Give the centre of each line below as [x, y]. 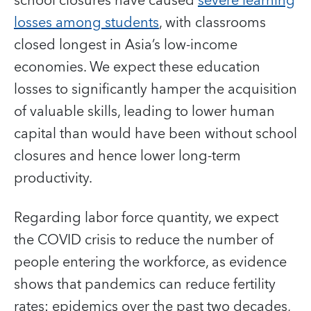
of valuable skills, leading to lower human [144, 111]
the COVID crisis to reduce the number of [144, 240]
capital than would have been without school [155, 134]
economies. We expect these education [137, 67]
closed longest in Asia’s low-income [126, 45]
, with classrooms [212, 23]
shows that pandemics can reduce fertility [145, 284]
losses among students [86, 23]
